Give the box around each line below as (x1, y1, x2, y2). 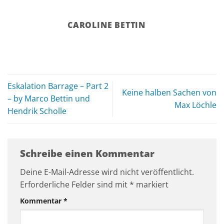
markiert (134, 179, 168, 190)
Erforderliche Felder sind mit (20, 179, 129, 190)
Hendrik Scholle (7, 105, 66, 117)
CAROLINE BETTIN (67, 19, 145, 31)
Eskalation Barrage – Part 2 (7, 80, 108, 92)
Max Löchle (174, 99, 216, 110)
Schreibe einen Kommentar (20, 146, 157, 160)
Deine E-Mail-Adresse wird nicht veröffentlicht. (20, 166, 194, 178)
